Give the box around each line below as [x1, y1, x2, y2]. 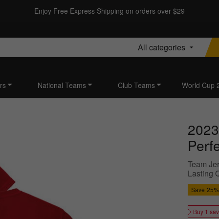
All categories [138, 41, 185, 53]
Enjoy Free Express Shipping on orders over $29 [34, 6, 185, 16]
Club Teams [118, 80, 155, 90]
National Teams [38, 80, 86, 90]
